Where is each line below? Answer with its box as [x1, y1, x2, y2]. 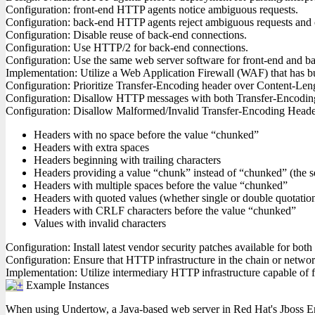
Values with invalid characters [34, 217, 166, 229]
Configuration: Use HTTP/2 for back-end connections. [6, 41, 248, 53]
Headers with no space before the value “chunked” [34, 129, 259, 141]
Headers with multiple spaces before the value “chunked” [34, 179, 288, 191]
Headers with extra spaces [34, 141, 149, 153]
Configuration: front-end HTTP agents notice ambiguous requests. [6, 4, 298, 15]
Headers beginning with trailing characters [34, 154, 221, 166]
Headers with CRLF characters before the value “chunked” [34, 205, 296, 217]
